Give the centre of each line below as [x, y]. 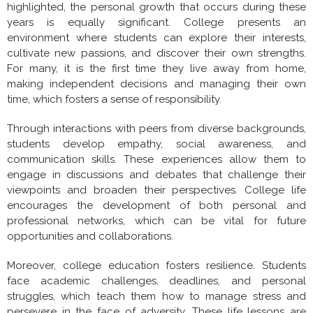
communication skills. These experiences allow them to [156, 159]
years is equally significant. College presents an [156, 22]
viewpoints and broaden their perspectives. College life [156, 190]
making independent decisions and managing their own [156, 83]
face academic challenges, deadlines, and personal [156, 281]
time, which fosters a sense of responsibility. [114, 99]
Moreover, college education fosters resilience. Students [156, 265]
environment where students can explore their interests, [156, 37]
